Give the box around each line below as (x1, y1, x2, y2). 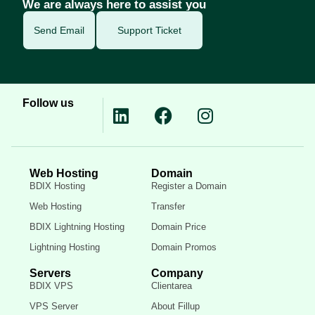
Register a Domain (150, 181, 226, 192)
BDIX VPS (30, 281, 73, 292)
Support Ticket (117, 25, 181, 37)
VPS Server (30, 301, 78, 312)
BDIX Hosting (30, 181, 85, 192)
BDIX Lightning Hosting (30, 221, 124, 233)
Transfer (150, 201, 185, 212)
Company (150, 267, 203, 280)
